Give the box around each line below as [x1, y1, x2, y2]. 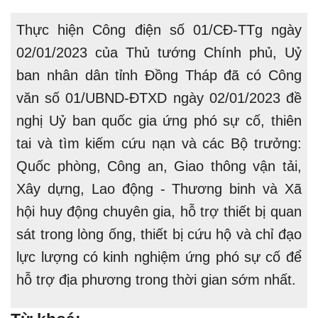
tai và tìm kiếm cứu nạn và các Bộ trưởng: [16, 135, 302, 151]
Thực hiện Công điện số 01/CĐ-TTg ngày [16, 21, 302, 38]
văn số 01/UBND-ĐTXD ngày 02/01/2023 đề [16, 89, 302, 106]
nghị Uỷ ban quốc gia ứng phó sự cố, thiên [16, 112, 302, 128]
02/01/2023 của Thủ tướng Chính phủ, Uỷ [16, 44, 302, 60]
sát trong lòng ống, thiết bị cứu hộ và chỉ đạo [16, 226, 302, 242]
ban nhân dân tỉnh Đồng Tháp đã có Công [16, 67, 302, 83]
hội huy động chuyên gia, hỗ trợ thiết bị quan [16, 203, 302, 219]
